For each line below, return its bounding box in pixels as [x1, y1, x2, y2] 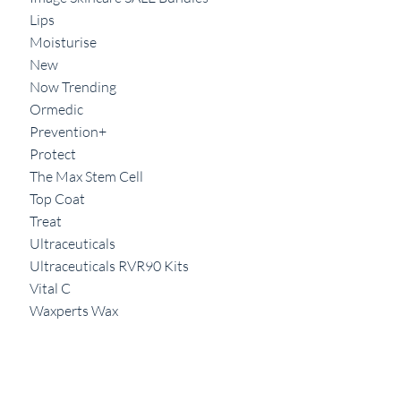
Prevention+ [30, 123, 107, 141]
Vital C [30, 279, 72, 297]
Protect [30, 145, 77, 163]
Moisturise [30, 33, 98, 51]
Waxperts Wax [30, 302, 119, 320]
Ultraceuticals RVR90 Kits [30, 257, 190, 275]
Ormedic [30, 100, 84, 118]
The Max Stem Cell [30, 167, 144, 185]
